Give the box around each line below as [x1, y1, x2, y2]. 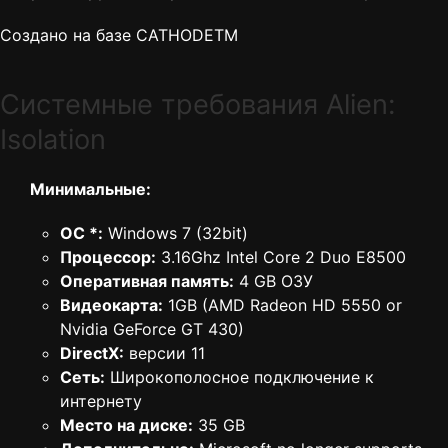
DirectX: [60, 343, 124, 364]
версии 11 [124, 343, 205, 364]
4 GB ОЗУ [234, 271, 313, 292]
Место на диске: [60, 415, 193, 436]
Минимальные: [30, 179, 151, 200]
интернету [60, 391, 142, 412]
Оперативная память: [60, 271, 234, 292]
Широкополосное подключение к [105, 367, 374, 388]
